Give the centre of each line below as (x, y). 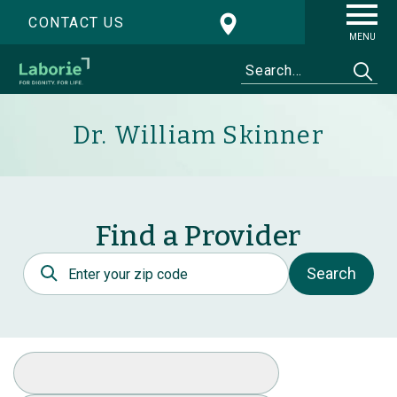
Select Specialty (70, 361)
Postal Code (66, 261)
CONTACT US (76, 23)
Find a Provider (198, 236)
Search (331, 274)
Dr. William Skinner (198, 136)
